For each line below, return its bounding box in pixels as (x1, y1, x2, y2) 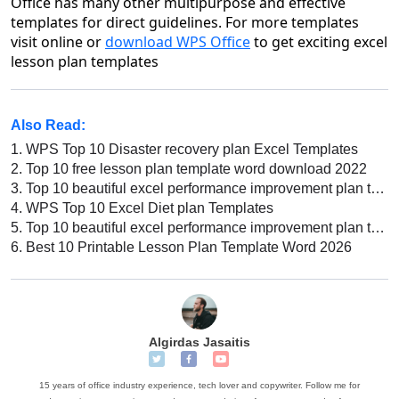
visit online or (11, 32, 105, 53)
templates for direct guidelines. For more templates (11, 12, 359, 33)
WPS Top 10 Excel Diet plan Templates (22, 200, 273, 216)
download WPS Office (105, 32, 250, 53)
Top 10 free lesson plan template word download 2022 (22, 161, 367, 177)
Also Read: (11, 118, 85, 134)
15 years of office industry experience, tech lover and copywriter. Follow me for (39, 380, 360, 391)
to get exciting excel (250, 32, 387, 53)
